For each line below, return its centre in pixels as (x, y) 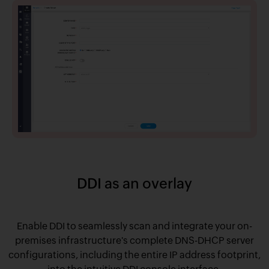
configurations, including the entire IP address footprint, (134, 255)
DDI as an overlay (134, 184)
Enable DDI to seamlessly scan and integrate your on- (134, 226)
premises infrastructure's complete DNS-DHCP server (134, 241)
